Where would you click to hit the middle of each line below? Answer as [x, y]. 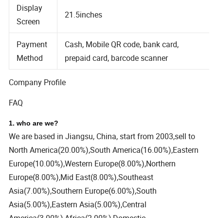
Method [30, 69]
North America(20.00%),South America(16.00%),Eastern [104, 150]
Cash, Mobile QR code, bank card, [123, 55]
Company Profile [37, 82]
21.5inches [84, 26]
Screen [28, 32]
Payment [32, 55]
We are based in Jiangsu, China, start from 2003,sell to [102, 136]
